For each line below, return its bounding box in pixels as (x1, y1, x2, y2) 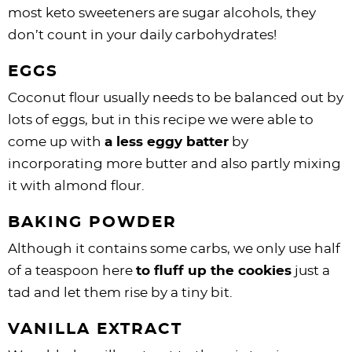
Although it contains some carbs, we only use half (8, 241, 340, 255)
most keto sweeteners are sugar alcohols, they (8, 5, 316, 20)
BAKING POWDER (8, 214, 177, 230)
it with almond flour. (8, 178, 145, 192)
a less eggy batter (104, 134, 229, 148)
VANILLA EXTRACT (8, 321, 182, 337)
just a (291, 263, 330, 277)
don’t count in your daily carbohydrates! (8, 27, 277, 42)
